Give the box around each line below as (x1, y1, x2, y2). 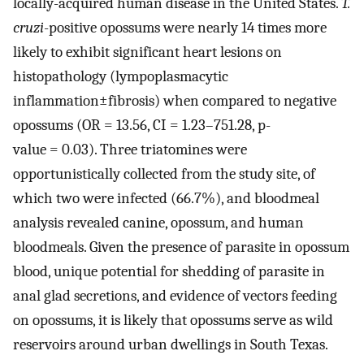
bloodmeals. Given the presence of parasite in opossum (13, 238, 349, 257)
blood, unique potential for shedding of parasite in (13, 262, 325, 281)
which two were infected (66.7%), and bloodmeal (13, 189, 319, 208)
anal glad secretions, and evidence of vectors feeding (13, 287, 337, 305)
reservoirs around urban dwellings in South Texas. (13, 336, 328, 354)
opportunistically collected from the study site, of (13, 165, 315, 184)
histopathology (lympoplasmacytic (13, 67, 228, 86)
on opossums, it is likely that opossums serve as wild (13, 311, 333, 330)
